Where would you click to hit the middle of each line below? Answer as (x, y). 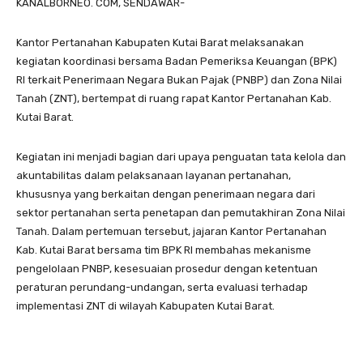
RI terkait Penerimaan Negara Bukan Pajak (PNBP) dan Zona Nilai (179, 79)
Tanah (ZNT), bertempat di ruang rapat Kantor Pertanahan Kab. (174, 98)
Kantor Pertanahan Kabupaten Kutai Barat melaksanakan (160, 42)
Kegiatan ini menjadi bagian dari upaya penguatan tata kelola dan (181, 156)
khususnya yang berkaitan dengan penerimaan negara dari (166, 194)
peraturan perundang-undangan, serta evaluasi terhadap (162, 287)
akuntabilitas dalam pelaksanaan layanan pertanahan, (154, 175)
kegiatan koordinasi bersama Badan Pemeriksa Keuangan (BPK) (177, 61)
